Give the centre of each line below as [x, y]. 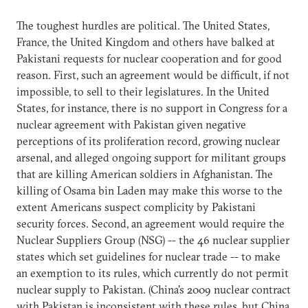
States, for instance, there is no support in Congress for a [152, 108]
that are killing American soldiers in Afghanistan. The [145, 174]
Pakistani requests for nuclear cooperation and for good [149, 58]
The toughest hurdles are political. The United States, [143, 25]
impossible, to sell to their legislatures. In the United [143, 91]
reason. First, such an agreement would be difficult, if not [153, 75]
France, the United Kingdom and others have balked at [146, 42]
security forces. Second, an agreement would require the [151, 223]
